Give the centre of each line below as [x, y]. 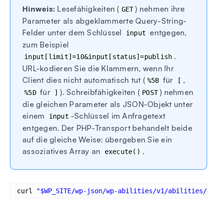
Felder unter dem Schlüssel [73, 32]
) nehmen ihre [160, 8]
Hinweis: [39, 8]
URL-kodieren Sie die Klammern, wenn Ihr [98, 68]
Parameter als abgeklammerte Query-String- [105, 21]
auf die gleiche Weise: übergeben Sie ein [97, 139]
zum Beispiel [46, 44]
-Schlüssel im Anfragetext [118, 116]
